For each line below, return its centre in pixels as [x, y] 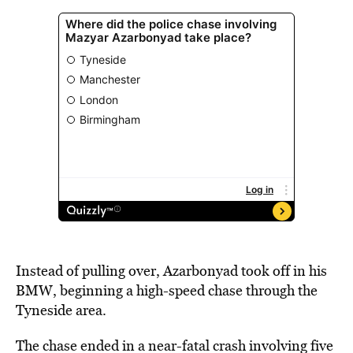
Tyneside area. [61, 310]
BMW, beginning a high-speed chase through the [167, 290]
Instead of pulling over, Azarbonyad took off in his [171, 271]
